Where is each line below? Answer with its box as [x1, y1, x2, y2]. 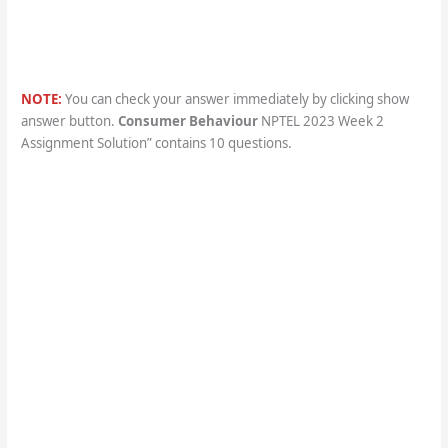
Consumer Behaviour [117, 112, 258, 131]
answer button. [20, 112, 115, 131]
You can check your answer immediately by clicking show [61, 90, 409, 109]
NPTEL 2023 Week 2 [257, 112, 384, 131]
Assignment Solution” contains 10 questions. [20, 134, 292, 153]
